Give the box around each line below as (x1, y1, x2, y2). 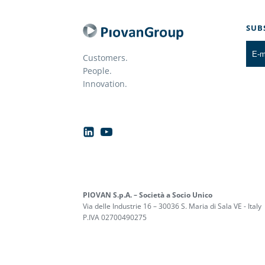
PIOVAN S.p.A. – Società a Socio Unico (82, 190, 212, 201)
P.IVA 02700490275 (82, 212, 147, 223)
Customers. (82, 52, 128, 64)
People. (82, 65, 112, 77)
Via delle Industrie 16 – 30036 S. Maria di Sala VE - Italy (82, 201, 261, 212)
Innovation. (82, 78, 127, 90)
